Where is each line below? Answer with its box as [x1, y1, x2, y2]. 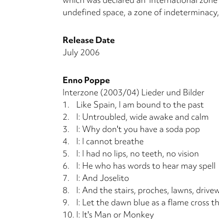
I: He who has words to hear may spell [76, 159, 216, 171]
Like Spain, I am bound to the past [76, 98, 204, 110]
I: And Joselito [76, 172, 129, 183]
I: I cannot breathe [76, 135, 144, 147]
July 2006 [63, 46, 100, 58]
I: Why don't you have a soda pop [76, 123, 200, 134]
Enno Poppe [63, 74, 110, 86]
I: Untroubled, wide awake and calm [76, 110, 209, 122]
